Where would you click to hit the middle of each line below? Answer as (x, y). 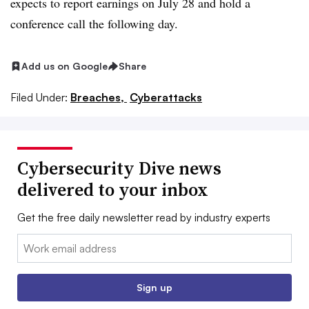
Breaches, (99, 97)
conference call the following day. (94, 23)
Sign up (154, 287)
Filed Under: (39, 97)
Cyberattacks (166, 97)
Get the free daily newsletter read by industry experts (144, 217)
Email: (31, 242)
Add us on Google (64, 66)
